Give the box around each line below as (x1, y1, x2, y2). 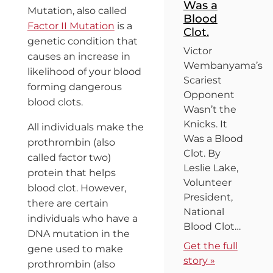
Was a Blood (183, 132, 243, 144)
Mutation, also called (27, 4, 127, 16)
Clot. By (183, 147, 221, 159)
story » (183, 254, 215, 266)
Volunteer (183, 176, 232, 188)
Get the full (183, 239, 238, 252)
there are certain (27, 197, 108, 209)
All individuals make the (27, 121, 144, 133)
